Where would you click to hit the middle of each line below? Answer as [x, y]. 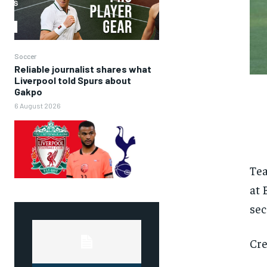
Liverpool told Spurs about [73, 80]
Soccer [25, 56]
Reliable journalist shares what [83, 69]
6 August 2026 [38, 105]
